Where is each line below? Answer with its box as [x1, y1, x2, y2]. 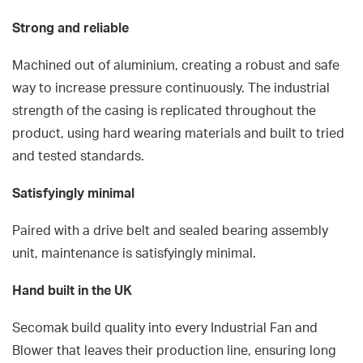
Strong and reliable [12, 22, 129, 36]
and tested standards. [12, 150, 144, 164]
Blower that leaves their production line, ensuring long [12, 344, 336, 358]
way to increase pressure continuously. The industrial [12, 82, 330, 96]
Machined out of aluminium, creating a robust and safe [12, 59, 340, 73]
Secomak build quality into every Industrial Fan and [12, 322, 318, 335]
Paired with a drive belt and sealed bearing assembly [12, 224, 328, 238]
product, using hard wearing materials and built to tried [12, 127, 344, 141]
